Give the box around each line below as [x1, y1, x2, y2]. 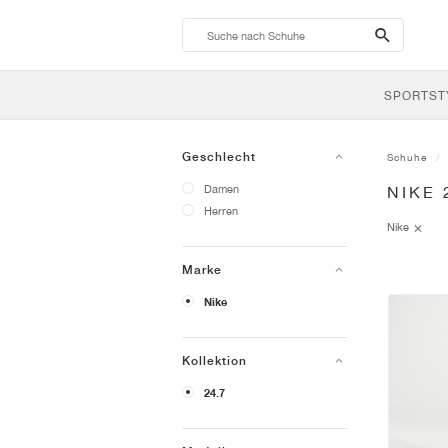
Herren [204, 204, 238, 217]
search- [372, 22, 441, 46]
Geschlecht [182, 150, 256, 164]
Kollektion [182, 354, 247, 368]
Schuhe [387, 151, 427, 163]
